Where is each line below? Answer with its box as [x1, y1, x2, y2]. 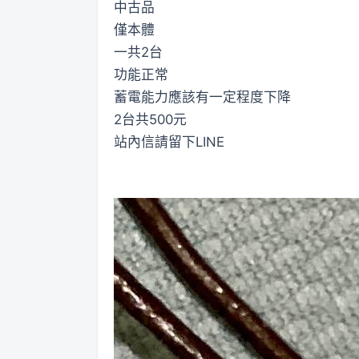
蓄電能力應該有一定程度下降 [114, 88, 291, 105]
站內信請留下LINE [114, 133, 224, 150]
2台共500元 [114, 111, 187, 127]
